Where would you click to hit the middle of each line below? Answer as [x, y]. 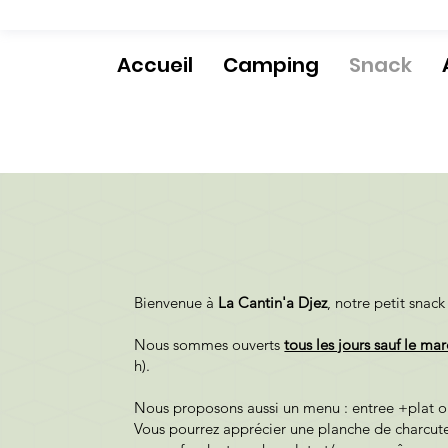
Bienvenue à [174, 302]
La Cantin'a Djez [271, 302]
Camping [270, 64]
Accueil [154, 64]
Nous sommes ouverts [209, 344]
